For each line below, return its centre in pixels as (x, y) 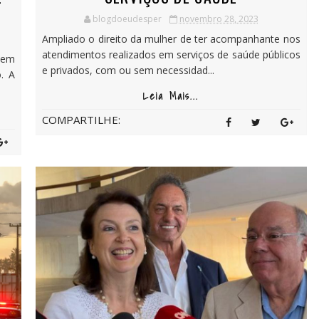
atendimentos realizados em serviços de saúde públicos (171, 54)
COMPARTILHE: (81, 120)
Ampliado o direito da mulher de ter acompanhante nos (171, 39)
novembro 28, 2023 (219, 19)
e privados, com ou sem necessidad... (128, 70)
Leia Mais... (171, 96)
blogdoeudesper (127, 19)
